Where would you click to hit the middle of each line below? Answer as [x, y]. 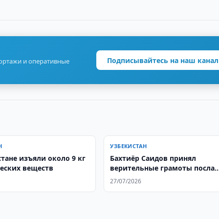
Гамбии [124, 178]
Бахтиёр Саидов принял [153, 158]
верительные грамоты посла [163, 168]
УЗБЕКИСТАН [129, 146]
